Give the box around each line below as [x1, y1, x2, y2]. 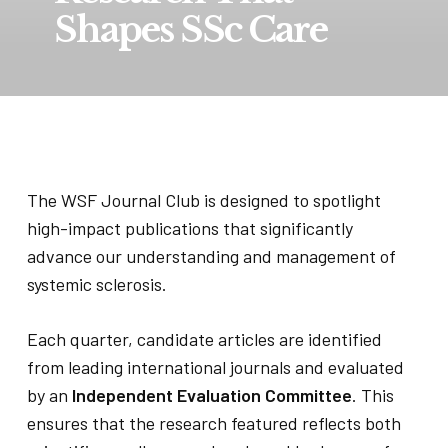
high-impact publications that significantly [26, 217, 353, 239]
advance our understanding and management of [26, 245, 396, 267]
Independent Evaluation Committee [71, 384, 352, 406]
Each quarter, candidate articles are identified [26, 328, 382, 350]
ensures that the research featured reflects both [26, 412, 401, 434]
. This [351, 384, 394, 406]
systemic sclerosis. [26, 273, 167, 295]
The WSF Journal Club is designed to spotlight [26, 189, 381, 211]
